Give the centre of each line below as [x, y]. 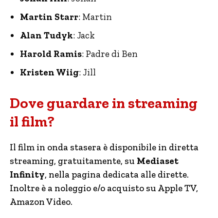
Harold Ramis [51, 54]
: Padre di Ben [110, 54]
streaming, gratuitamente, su [73, 161]
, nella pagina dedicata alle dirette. [117, 174]
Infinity [27, 174]
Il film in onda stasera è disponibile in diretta [104, 147]
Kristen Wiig [49, 72]
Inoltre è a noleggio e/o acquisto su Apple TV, [104, 188]
